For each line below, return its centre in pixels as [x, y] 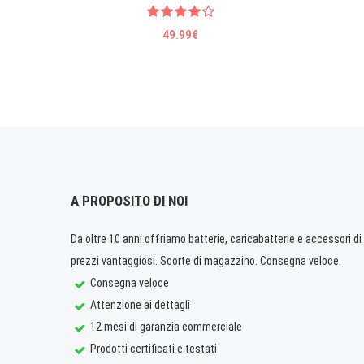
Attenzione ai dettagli [139, 305]
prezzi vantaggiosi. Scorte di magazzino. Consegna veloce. [206, 261]
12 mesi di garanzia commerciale [165, 327]
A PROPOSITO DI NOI [129, 201]
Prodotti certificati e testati [152, 349]
